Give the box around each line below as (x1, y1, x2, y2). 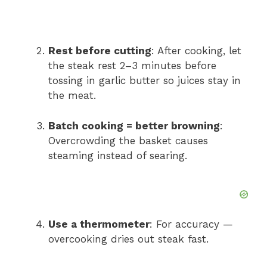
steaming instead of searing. (48, 149, 187, 162)
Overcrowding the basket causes (48, 134, 208, 147)
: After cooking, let (151, 45, 241, 57)
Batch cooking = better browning (48, 119, 220, 132)
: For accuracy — (150, 218, 233, 231)
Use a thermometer (48, 218, 150, 231)
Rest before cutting (48, 45, 151, 57)
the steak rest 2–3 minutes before (48, 60, 216, 72)
